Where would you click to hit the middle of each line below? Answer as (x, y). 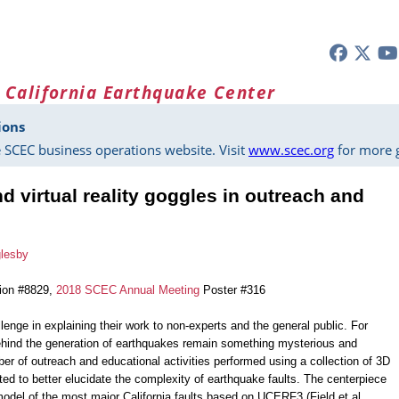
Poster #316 (232, 290)
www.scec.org (291, 150)
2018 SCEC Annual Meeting (128, 290)
